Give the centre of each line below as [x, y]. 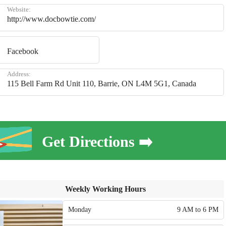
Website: [19, 9]
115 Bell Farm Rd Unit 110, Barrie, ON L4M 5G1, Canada [102, 83]
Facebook [23, 51]
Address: [19, 74]
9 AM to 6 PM [198, 210]
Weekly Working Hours [105, 189]
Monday [80, 210]
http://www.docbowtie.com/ [51, 19]
